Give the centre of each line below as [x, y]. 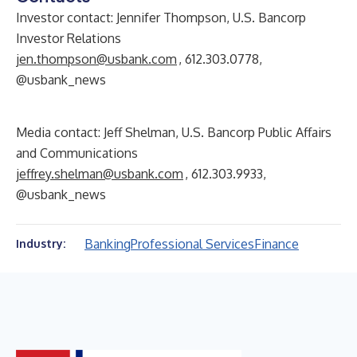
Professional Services [192, 244]
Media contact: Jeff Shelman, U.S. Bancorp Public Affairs [174, 132]
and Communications [77, 153]
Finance [277, 244]
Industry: [41, 243]
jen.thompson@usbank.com [96, 59]
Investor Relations [69, 38]
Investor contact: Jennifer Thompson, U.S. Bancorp [161, 18]
